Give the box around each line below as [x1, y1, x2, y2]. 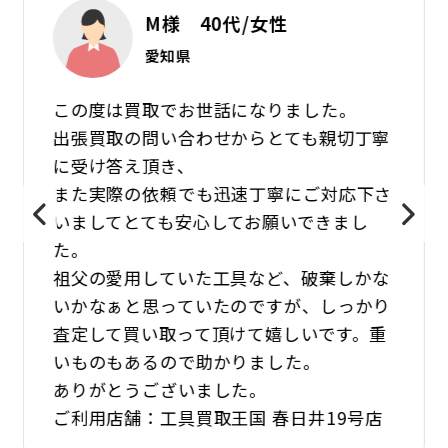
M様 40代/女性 [144, 9, 288, 36]
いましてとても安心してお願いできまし [52, 208, 369, 234]
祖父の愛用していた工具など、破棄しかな [52, 264, 391, 290]
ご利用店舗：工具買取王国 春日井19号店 [52, 404, 383, 430]
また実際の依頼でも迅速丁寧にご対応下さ [52, 180, 393, 206]
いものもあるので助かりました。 [52, 348, 321, 374]
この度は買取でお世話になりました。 [52, 96, 357, 122]
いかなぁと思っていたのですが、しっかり [52, 292, 392, 318]
